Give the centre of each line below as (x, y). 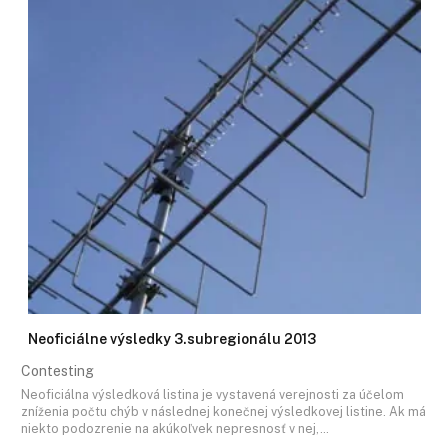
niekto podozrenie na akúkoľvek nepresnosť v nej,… (175, 428)
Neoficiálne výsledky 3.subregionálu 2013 (172, 339)
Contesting (57, 371)
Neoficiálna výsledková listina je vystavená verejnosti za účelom (212, 394)
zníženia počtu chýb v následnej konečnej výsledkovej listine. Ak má (223, 411)
